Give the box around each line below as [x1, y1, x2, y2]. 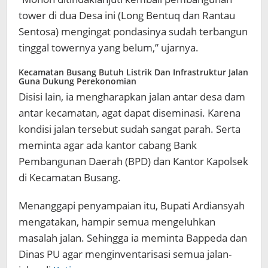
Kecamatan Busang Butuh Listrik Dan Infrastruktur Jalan [19, 66, 248, 78]
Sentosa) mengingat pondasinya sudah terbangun [19, 25, 248, 39]
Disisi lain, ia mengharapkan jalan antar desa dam [19, 90, 245, 104]
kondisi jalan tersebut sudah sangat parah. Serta [19, 122, 240, 136]
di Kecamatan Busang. [19, 170, 121, 185]
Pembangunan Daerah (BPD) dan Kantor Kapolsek [19, 154, 248, 169]
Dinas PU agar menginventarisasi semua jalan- [19, 247, 232, 261]
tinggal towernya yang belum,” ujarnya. [19, 41, 199, 55]
